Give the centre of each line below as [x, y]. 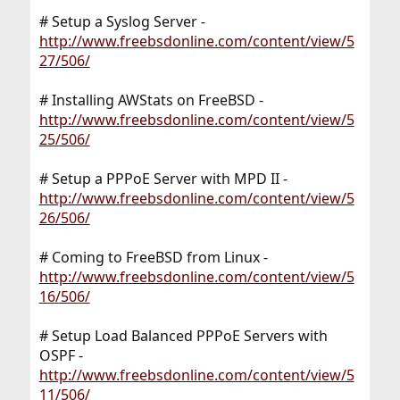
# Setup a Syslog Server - [122, 22]
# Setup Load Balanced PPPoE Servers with [183, 336]
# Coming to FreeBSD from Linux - [153, 258]
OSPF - [61, 356]
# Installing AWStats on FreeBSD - [151, 100]
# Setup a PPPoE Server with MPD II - [163, 179]
